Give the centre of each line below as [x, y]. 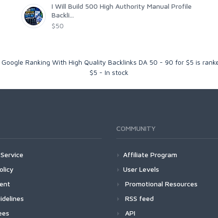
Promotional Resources [160, 184]
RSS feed [138, 199]
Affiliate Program [150, 155]
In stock [117, 73]
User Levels [141, 169]
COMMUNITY [136, 128]
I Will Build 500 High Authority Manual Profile [122, 6]
